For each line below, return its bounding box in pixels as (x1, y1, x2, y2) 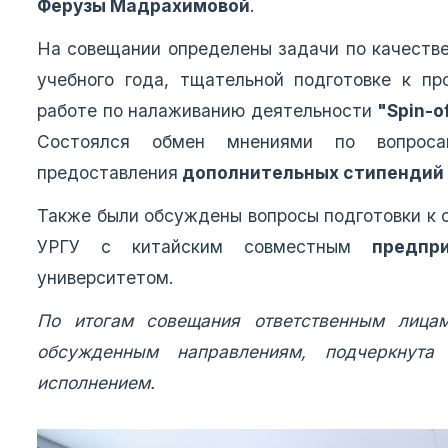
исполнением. (37, 372, 155, 394)
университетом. (37, 267, 174, 289)
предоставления (37, 162, 178, 184)
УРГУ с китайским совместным (37, 236, 372, 258)
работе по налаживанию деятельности (37, 100, 378, 122)
